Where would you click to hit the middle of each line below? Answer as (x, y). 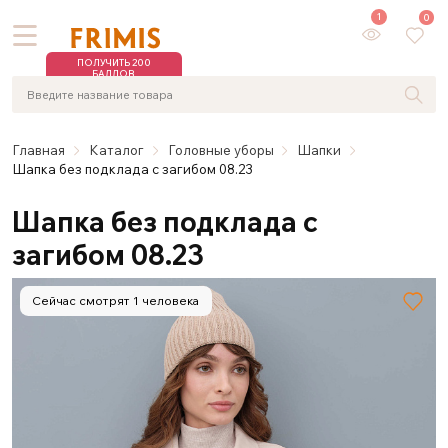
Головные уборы (220, 149)
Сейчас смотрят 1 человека (116, 300)
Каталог (116, 149)
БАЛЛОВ (114, 73)
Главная (39, 149)
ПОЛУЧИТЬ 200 (113, 62)
